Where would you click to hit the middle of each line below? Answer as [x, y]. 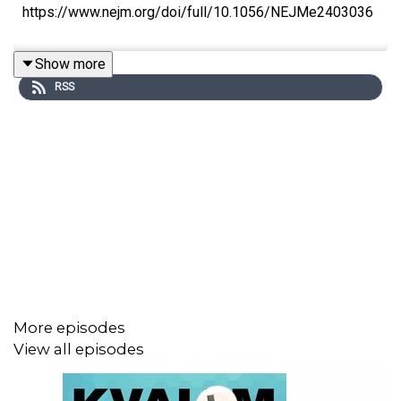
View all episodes [79, 350]
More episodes [69, 327]
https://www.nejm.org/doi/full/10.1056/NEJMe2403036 [198, 12]
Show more [70, 64]
